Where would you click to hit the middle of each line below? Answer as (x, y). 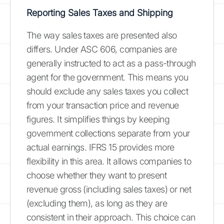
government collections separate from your (108, 133)
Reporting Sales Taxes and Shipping (100, 12)
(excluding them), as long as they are (97, 203)
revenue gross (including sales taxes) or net (109, 189)
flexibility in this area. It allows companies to (109, 161)
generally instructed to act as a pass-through (111, 63)
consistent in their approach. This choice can (111, 217)
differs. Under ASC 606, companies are (102, 49)
